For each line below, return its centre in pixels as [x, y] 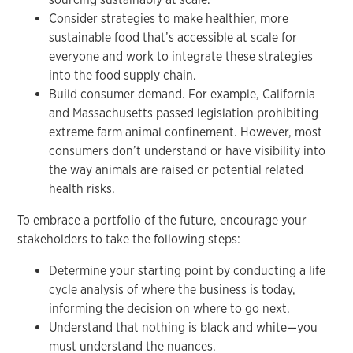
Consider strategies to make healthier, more [169, 18]
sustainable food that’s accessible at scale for [173, 37]
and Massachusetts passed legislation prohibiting [184, 113]
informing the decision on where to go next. [170, 308]
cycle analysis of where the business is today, [173, 289]
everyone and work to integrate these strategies [181, 56]
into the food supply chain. [123, 75]
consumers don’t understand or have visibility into [188, 150]
